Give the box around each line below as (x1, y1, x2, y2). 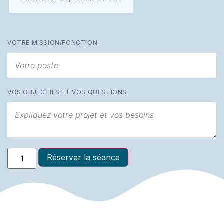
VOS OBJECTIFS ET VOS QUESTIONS (7, 88, 127, 96)
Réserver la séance (47, 152, 120, 163)
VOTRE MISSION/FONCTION (7, 39, 98, 47)
